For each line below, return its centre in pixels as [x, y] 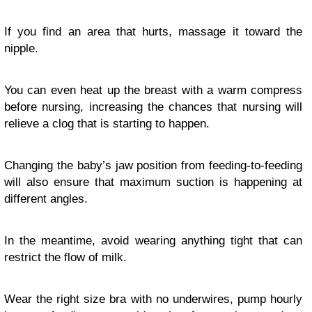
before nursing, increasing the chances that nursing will [153, 107]
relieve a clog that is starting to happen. [107, 123]
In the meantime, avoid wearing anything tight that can [153, 240]
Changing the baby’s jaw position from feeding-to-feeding [153, 165]
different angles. [46, 198]
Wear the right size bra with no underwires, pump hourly [153, 299]
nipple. [21, 48]
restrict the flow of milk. [65, 257]
